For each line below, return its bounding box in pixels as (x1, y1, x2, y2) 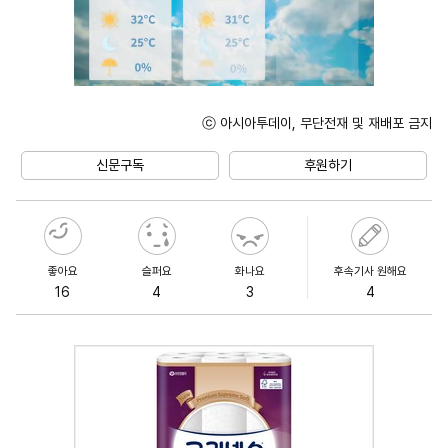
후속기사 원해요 (333, 263, 407, 278)
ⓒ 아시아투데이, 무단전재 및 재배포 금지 (202, 114, 432, 131)
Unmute (305, 133, 350, 148)
